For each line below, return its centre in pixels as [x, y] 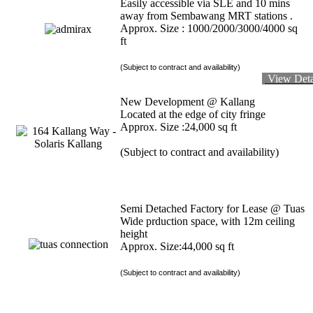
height [135, 234]
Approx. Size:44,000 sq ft [177, 247]
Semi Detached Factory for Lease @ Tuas [212, 209]
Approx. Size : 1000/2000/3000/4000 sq [209, 29]
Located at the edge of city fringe [194, 115]
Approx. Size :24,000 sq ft [179, 127]
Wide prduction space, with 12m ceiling [208, 221]
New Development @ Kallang [190, 102]
